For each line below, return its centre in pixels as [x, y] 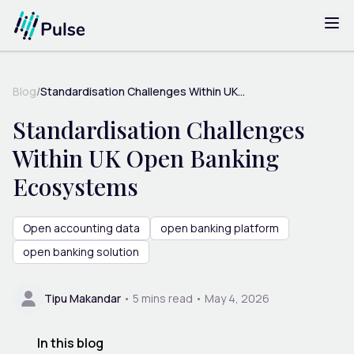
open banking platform [220, 228]
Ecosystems [75, 186]
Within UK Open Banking [146, 158]
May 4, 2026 [237, 298]
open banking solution [81, 251]
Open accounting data [81, 228]
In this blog [70, 343]
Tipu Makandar [83, 298]
